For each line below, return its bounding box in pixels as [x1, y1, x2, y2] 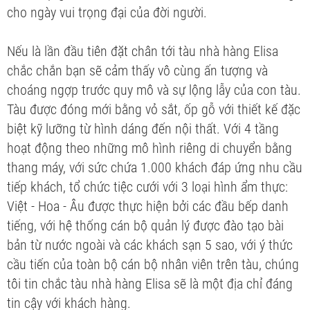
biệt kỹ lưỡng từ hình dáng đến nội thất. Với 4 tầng [7, 120, 279, 137]
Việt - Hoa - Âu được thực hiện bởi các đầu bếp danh [7, 197, 289, 215]
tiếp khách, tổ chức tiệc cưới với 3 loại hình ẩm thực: [7, 178, 288, 195]
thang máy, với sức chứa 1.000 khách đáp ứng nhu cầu [7, 158, 302, 176]
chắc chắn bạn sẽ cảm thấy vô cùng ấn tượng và [7, 62, 268, 79]
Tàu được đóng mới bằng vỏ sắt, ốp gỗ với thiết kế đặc [7, 100, 300, 118]
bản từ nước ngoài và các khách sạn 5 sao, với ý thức [7, 236, 293, 253]
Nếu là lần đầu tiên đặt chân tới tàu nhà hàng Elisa [7, 42, 278, 60]
